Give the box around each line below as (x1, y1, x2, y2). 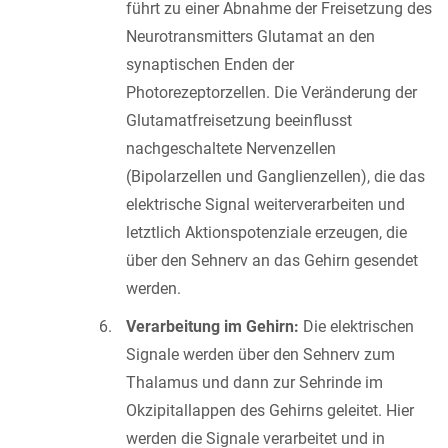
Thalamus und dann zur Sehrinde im (126, 372, 383, 392)
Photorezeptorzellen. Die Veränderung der (126, 82, 417, 102)
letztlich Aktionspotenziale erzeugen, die (126, 222, 407, 242)
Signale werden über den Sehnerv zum (126, 344, 395, 364)
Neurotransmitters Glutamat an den (126, 26, 375, 46)
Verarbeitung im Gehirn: (126, 316, 299, 336)
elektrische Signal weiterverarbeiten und (126, 194, 405, 214)
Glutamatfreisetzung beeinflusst (126, 110, 352, 130)
